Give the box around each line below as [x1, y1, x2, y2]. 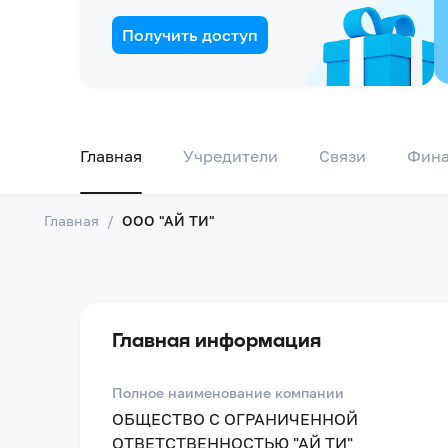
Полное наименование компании [112, 384, 344, 401]
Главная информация [112, 327, 321, 351]
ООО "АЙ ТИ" [122, 212, 215, 229]
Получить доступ [122, 25, 258, 45]
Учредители [183, 146, 278, 166]
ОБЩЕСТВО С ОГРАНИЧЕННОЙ [112, 409, 358, 429]
